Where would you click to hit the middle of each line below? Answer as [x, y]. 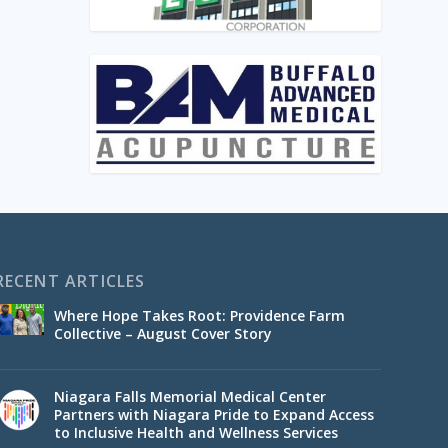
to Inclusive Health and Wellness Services [195, 433]
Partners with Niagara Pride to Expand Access [213, 415]
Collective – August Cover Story [162, 334]
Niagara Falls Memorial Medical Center [189, 397]
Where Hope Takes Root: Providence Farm [199, 316]
